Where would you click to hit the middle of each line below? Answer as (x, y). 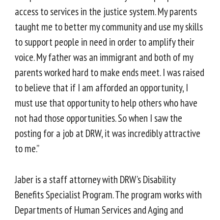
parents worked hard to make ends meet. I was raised (110, 73)
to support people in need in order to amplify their (105, 42)
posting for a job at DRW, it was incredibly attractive (108, 134)
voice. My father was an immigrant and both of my (104, 57)
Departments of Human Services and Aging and (99, 210)
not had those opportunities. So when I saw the (98, 118)
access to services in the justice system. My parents (106, 12)
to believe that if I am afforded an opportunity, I (101, 88)
